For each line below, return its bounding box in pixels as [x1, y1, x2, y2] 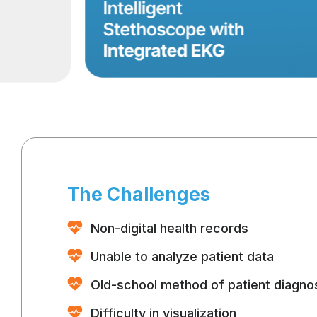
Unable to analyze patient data [90, 248, 274, 264]
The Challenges [67, 183, 210, 205]
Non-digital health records [90, 220, 248, 236]
